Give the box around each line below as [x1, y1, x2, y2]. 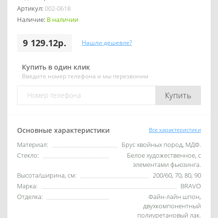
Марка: [17, 181, 37, 190]
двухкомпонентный [143, 201, 201, 210]
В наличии [47, 15, 78, 24]
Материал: [17, 140, 48, 149]
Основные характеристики [17, 125, 109, 135]
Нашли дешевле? [82, 38, 132, 47]
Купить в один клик [22, 62, 90, 72]
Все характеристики [149, 126, 201, 134]
